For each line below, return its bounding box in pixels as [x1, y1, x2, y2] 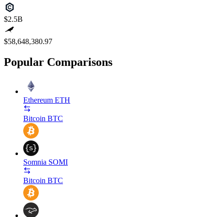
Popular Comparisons [4, 55, 112, 68]
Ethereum [23, 95, 53, 104]
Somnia [23, 157, 46, 166]
